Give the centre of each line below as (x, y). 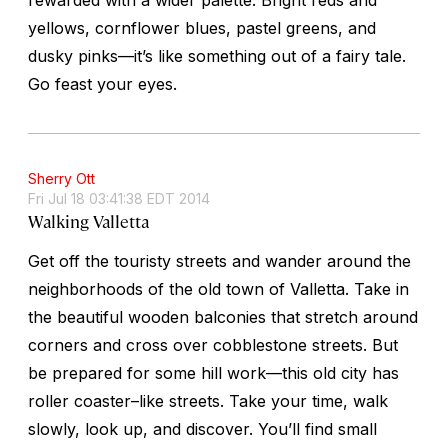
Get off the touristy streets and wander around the (219, 260)
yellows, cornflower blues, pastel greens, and (202, 27)
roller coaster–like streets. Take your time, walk (208, 400)
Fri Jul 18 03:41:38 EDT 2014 (119, 198)
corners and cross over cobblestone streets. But (213, 344)
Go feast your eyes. (102, 83)
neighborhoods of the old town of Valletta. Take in (218, 288)
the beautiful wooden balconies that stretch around (223, 316)
